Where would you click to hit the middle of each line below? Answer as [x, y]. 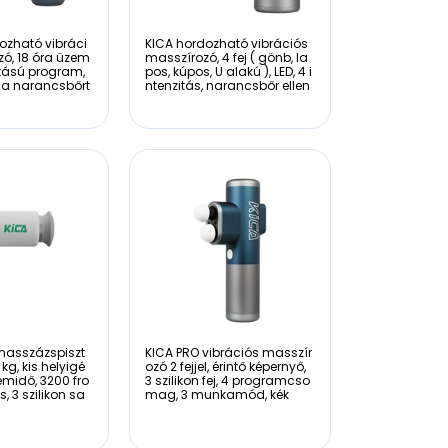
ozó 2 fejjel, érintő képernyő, [225, 366]
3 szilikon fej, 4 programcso [227, 380]
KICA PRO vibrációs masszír [228, 352]
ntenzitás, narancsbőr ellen [227, 85]
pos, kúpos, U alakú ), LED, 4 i [228, 71]
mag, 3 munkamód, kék [216, 394]
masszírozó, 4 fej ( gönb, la [226, 57]
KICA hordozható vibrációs [226, 43]
